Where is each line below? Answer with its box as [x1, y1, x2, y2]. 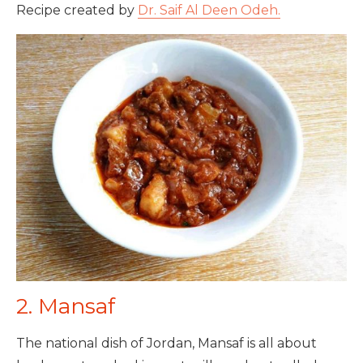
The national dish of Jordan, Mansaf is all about [16, 335, 317, 352]
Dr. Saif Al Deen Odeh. [138, 2, 280, 18]
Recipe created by [16, 2, 138, 18]
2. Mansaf [16, 293, 115, 320]
